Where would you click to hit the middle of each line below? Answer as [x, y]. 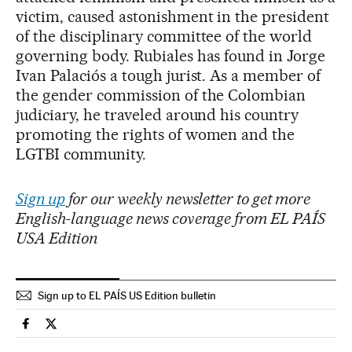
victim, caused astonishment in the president [173, 17]
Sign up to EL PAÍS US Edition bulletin [127, 296]
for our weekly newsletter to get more [188, 199]
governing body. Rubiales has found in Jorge [171, 56]
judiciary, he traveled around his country [158, 115]
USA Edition [57, 238]
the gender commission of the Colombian [161, 95]
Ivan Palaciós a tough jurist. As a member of [169, 76]
